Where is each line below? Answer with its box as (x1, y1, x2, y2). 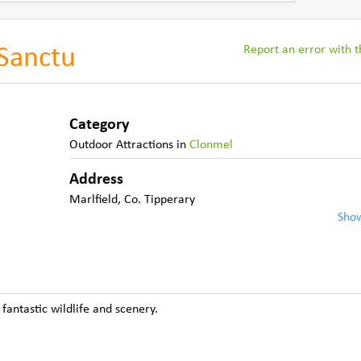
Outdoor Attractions (69, 139, 174, 151)
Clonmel (189, 139, 234, 151)
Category (69, 117, 130, 133)
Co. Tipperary (124, 193, 196, 206)
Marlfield (69, 193, 118, 206)
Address (69, 172, 124, 188)
